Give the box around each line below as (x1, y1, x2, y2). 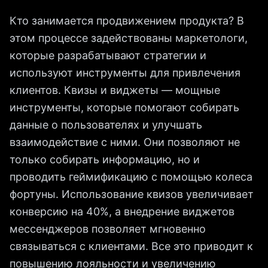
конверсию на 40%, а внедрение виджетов (10, 205, 234, 218)
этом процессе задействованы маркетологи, (10, 32, 248, 44)
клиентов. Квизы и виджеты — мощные (10, 84, 220, 96)
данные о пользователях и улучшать (10, 118, 202, 131)
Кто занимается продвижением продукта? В (10, 14, 244, 27)
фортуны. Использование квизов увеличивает (10, 188, 254, 200)
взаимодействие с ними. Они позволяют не (10, 136, 240, 148)
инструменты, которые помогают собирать (10, 101, 239, 114)
